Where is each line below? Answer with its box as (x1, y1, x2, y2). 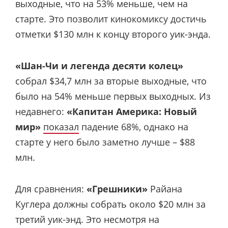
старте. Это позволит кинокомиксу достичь (15, 12, 207, 25)
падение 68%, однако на (79, 120, 188, 133)
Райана (148, 183, 182, 195)
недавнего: (15, 105, 67, 118)
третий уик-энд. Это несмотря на (15, 213, 159, 226)
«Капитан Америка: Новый (67, 105, 197, 118)
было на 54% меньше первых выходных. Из (15, 90, 211, 102)
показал (43, 120, 79, 133)
